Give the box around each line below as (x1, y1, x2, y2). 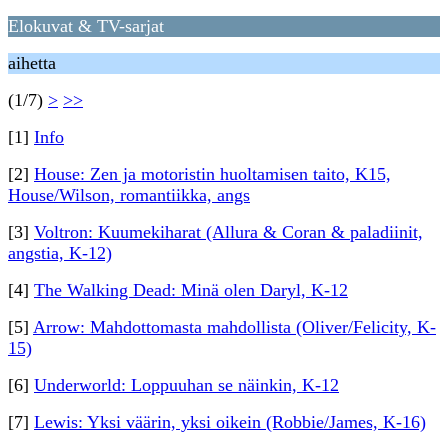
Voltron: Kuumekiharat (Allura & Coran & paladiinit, (34, 222, 423, 242)
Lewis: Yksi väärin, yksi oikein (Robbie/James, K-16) (34, 412, 426, 432)
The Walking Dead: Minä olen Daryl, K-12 (34, 280, 348, 300)
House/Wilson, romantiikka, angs (8, 185, 250, 205)
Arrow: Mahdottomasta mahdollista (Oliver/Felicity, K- (33, 317, 436, 337)
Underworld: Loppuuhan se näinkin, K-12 (34, 375, 339, 395)
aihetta (8, 53, 56, 73)
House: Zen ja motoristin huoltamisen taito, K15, (34, 164, 391, 184)
